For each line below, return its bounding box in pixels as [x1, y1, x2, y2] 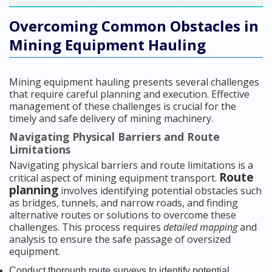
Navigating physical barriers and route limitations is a [9, 158, 253, 172]
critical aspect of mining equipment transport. [9, 171, 219, 185]
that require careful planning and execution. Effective [9, 87, 250, 101]
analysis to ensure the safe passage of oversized [9, 232, 231, 246]
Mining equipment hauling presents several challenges [9, 75, 259, 89]
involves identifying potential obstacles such [58, 183, 262, 197]
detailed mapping [163, 220, 237, 234]
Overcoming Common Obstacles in [9, 15, 259, 36]
